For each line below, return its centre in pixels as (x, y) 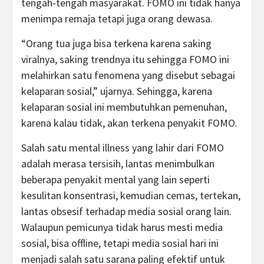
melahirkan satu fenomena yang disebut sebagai (128, 75)
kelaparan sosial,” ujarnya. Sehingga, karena (117, 91)
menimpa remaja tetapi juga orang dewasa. (117, 19)
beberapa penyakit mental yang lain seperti (115, 180)
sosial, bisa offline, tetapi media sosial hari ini (120, 243)
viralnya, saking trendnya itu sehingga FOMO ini (125, 60)
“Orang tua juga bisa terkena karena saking (116, 44)
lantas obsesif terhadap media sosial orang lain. (126, 212)
